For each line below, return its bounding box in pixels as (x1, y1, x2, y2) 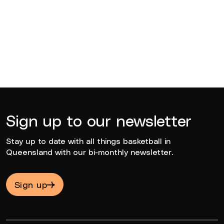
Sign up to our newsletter (6, 110, 191, 129)
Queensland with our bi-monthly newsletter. (6, 146, 173, 156)
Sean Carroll (16, 38, 67, 49)
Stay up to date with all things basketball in (6, 135, 170, 145)
